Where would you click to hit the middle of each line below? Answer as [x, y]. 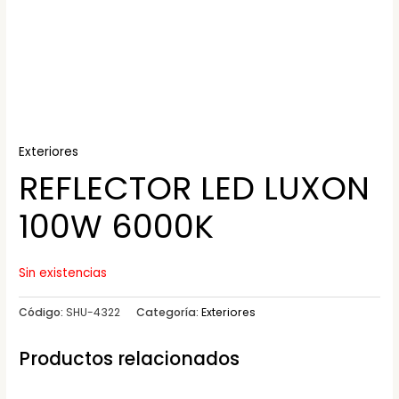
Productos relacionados [130, 358]
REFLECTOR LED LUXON [195, 189]
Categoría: [169, 313]
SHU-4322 [94, 313]
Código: [43, 313]
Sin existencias [63, 273]
